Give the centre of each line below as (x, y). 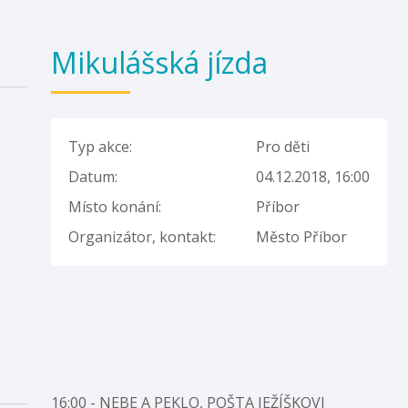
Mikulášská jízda (160, 62)
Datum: (93, 177)
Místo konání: (115, 207)
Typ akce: (101, 147)
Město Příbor (302, 237)
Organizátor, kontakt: (143, 237)
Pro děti (283, 147)
